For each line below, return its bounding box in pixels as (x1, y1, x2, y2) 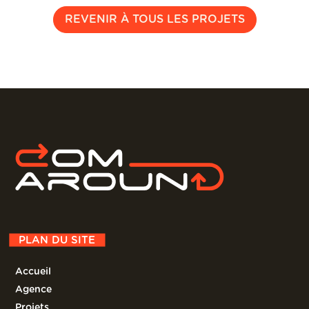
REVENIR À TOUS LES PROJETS (64, 13, 245, 25)
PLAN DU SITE (19, 235, 96, 246)
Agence (15, 284, 52, 295)
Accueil (15, 266, 52, 277)
